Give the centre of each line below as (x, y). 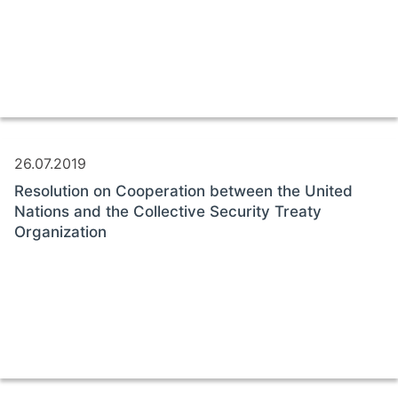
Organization (60, 231)
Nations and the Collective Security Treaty (168, 211)
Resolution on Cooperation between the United (183, 191)
